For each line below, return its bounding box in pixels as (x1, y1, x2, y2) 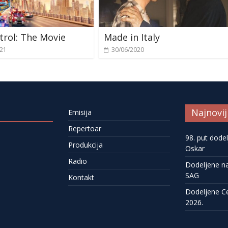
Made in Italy (104, 31, 160, 43)
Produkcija (68, 139, 103, 150)
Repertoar (68, 123, 101, 133)
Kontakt (68, 172, 94, 182)
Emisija (68, 107, 92, 117)
